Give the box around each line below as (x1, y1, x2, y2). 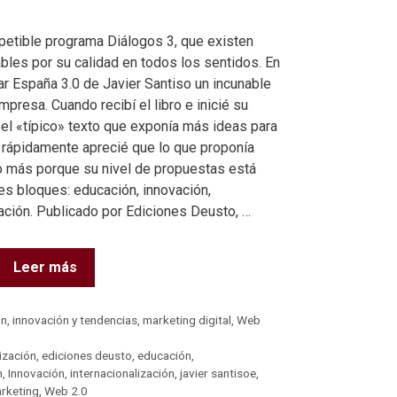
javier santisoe (180, 366, 256, 381)
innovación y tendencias (12, 313, 138, 328)
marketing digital (143, 313, 232, 328)
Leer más (13, 259, 77, 276)
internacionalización (70, 366, 175, 381)
